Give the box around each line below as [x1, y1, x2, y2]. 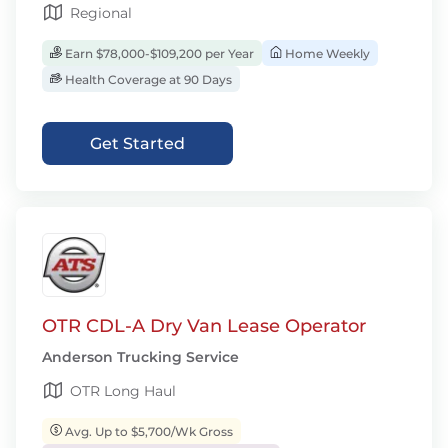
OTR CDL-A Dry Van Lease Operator [42, 315, 366, 337]
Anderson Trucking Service [42, 348, 239, 366]
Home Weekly [282, 46, 370, 61]
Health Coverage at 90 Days [62, 72, 232, 87]
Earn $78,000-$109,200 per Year [62, 46, 254, 61]
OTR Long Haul [70, 382, 176, 400]
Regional [70, 4, 132, 22]
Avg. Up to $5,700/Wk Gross [62, 424, 233, 439]
